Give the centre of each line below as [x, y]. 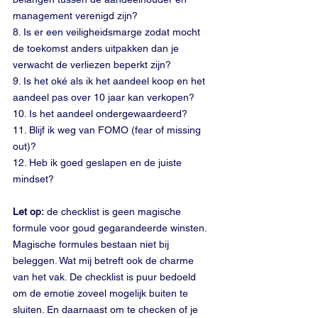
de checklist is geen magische [114, 212]
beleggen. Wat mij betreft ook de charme [105, 261]
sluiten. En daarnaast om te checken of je [107, 309]
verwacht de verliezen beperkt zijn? [93, 65]
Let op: [28, 212]
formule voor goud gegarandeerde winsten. [111, 228]
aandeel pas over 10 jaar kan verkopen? [104, 97]
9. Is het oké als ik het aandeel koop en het [110, 81]
